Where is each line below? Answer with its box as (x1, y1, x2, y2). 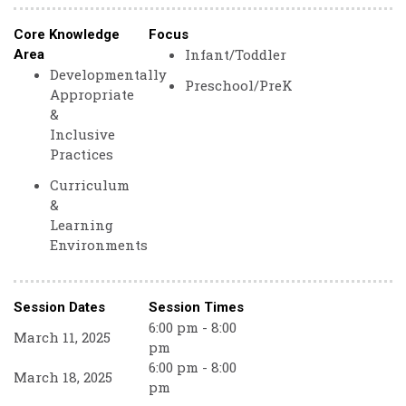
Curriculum (50, 176, 130, 194)
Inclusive (50, 125, 115, 143)
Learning (50, 216, 113, 234)
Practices (50, 145, 113, 163)
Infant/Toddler (185, 45, 287, 63)
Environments (50, 236, 148, 254)
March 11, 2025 (14, 328, 111, 346)
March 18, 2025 (14, 368, 112, 386)
